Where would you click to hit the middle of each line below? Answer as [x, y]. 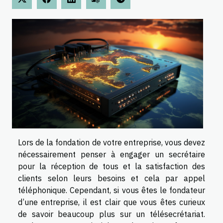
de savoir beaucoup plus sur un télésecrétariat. [111, 214]
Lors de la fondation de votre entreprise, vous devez [111, 142]
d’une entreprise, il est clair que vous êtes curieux [111, 202]
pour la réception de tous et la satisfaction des [111, 166]
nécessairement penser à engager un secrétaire [111, 154]
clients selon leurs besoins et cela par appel [111, 178]
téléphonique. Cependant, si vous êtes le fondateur [111, 190]
